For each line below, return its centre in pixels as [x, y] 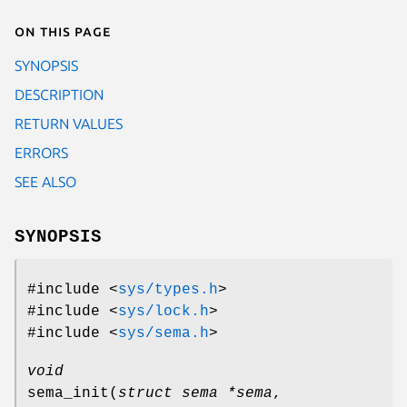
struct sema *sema [195, 393]
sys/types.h [168, 289]
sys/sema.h [164, 333]
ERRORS [41, 152]
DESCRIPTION [59, 94]
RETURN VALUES [69, 123]
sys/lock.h [164, 311]
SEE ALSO [45, 181]
